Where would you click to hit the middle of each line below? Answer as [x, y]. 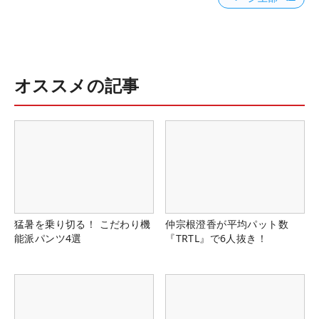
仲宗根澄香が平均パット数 [227, 224]
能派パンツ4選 [48, 239]
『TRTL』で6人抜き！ [216, 239]
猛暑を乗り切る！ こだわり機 [83, 224]
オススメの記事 [77, 85]
